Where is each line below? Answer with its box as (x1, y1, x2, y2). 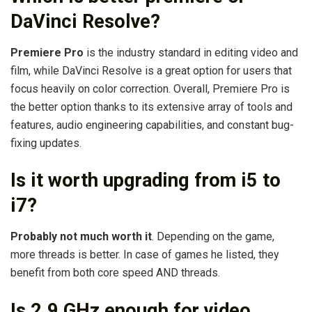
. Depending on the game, (152, 230, 274, 244)
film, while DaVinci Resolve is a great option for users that (10, 63, 292, 77)
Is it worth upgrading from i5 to (10, 169, 281, 192)
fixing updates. (10, 136, 81, 150)
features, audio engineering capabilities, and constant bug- (10, 118, 294, 132)
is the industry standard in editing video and (84, 45, 298, 59)
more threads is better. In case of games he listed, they (10, 248, 279, 262)
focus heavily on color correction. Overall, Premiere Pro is (10, 81, 290, 95)
